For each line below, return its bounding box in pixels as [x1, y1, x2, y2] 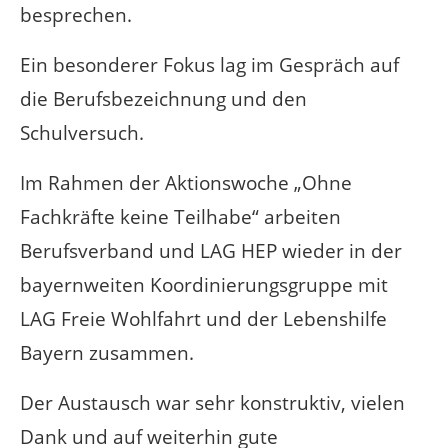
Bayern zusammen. [20, 339, 194, 367]
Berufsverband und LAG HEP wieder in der [20, 237, 402, 265]
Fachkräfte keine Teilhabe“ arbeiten [20, 203, 341, 231]
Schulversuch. [20, 119, 144, 147]
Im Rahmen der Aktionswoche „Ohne [20, 169, 352, 197]
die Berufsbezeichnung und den [20, 85, 307, 113]
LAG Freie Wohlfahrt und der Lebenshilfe [20, 305, 387, 333]
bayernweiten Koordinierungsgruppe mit [20, 271, 388, 299]
